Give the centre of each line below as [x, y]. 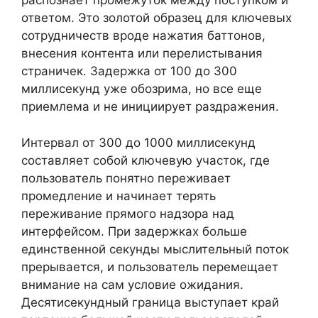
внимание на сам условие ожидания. [132, 284]
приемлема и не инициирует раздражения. [150, 106]
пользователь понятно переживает [126, 178]
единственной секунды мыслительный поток [155, 249]
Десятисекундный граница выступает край [150, 302]
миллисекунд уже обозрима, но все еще [142, 89]
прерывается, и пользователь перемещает [150, 267]
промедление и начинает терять [119, 196]
